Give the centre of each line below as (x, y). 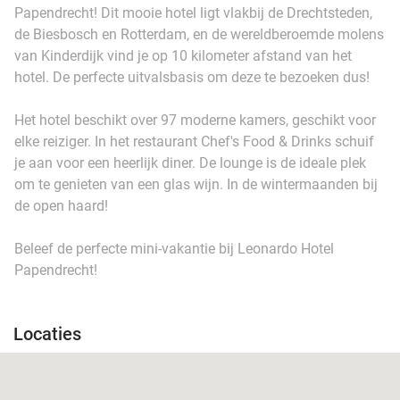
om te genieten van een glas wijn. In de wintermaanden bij (196, 184)
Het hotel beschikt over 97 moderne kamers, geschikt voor (195, 120)
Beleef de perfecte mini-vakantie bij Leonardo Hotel (174, 248)
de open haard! (61, 205)
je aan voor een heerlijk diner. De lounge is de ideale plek (190, 162)
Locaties (47, 333)
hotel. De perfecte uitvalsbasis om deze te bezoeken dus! (192, 77)
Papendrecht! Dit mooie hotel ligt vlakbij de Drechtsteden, (193, 12)
